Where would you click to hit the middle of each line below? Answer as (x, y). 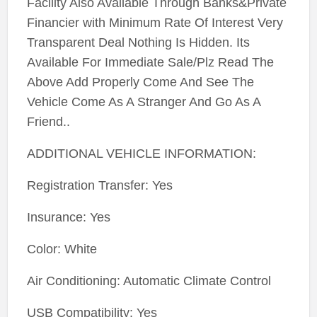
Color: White (62, 249)
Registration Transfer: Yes (99, 186)
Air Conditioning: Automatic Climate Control (149, 281)
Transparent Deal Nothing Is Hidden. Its (138, 43)
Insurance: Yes (68, 218)
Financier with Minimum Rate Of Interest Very (155, 23)
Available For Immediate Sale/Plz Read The (150, 63)
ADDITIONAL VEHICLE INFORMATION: (141, 154)
